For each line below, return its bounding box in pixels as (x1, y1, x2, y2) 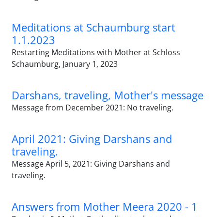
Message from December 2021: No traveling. (12, 102, 173, 113)
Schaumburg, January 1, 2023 (12, 58, 118, 69)
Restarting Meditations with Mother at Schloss (12, 46, 180, 58)
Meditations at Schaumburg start (12, 20, 175, 34)
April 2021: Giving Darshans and (12, 131, 172, 146)
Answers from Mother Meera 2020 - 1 (12, 199, 198, 214)
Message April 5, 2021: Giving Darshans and (12, 158, 170, 169)
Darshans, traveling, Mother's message (12, 88, 203, 102)
